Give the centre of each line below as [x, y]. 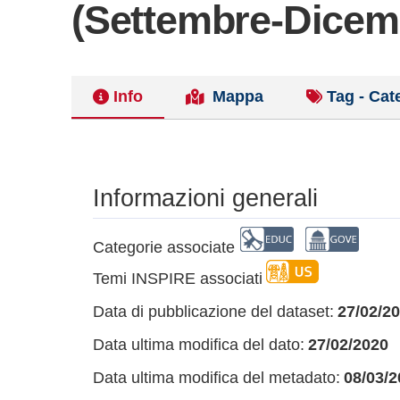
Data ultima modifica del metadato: [217, 378]
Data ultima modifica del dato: [199, 345]
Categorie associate [164, 247]
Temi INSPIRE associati [178, 279]
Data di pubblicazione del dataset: [213, 312]
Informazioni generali [205, 198]
